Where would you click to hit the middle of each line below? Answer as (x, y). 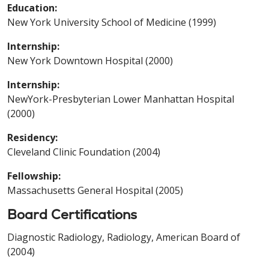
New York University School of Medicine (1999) (112, 22)
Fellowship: (34, 176)
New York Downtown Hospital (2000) (90, 60)
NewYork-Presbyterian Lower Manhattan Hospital (121, 99)
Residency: (32, 137)
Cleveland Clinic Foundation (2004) (84, 152)
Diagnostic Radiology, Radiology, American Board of (124, 237)
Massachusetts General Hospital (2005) (95, 190)
